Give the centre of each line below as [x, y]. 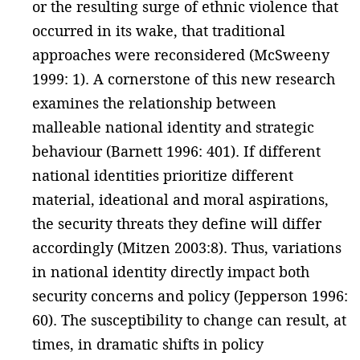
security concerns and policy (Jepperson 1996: [190, 296]
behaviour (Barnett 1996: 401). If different [176, 151]
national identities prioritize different [163, 175]
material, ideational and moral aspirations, [180, 199]
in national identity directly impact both [171, 272]
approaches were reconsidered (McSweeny [181, 55]
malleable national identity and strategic [173, 127]
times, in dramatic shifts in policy [148, 344]
